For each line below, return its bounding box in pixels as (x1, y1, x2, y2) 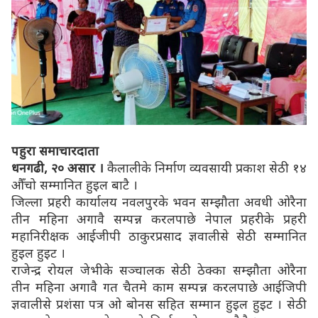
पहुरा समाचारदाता (11, 141, 99, 159)
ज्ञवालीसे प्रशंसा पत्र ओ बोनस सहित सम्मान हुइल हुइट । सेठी (11, 295, 307, 312)
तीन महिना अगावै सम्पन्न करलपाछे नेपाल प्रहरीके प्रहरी (11, 209, 307, 227)
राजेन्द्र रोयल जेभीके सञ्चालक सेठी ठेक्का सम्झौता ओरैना (11, 261, 307, 278)
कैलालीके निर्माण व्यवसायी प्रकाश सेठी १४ (107, 158, 307, 176)
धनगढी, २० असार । (11, 158, 107, 176)
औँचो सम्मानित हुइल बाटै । (11, 175, 138, 193)
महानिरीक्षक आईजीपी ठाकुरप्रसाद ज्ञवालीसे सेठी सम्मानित (11, 226, 307, 244)
